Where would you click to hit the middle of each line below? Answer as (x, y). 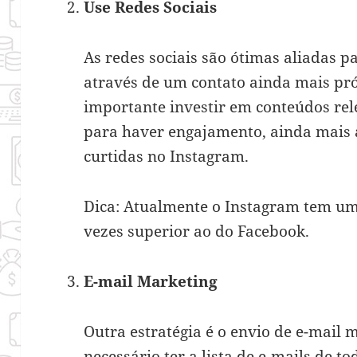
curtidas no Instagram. (167, 156)
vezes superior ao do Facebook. (197, 231)
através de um (138, 82)
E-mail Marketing (151, 281)
